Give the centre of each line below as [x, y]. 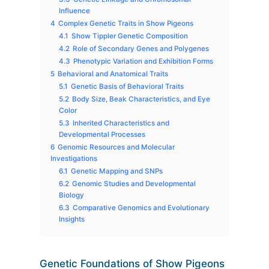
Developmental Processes [102, 135]
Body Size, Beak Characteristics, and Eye [141, 99]
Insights [72, 219]
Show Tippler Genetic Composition [130, 36]
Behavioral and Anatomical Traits [113, 74]
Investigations [74, 159]
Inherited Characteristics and [121, 123]
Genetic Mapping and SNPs [117, 171]
